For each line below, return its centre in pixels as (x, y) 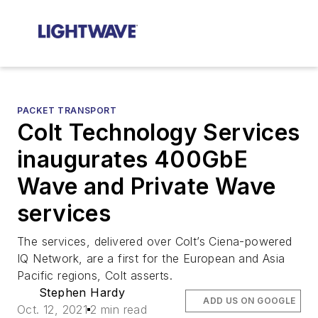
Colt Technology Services (159, 132)
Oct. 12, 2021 (53, 309)
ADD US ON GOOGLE (250, 301)
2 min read (119, 309)
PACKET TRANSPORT (67, 110)
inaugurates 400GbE (133, 159)
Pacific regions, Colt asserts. (95, 275)
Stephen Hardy (82, 292)
